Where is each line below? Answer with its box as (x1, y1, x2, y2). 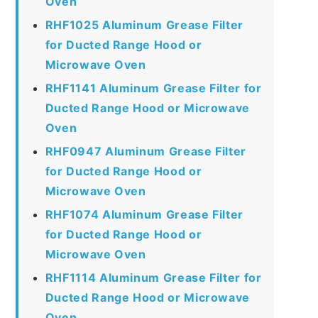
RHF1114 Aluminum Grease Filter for (45, 270, 262, 285)
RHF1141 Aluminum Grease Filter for (45, 80, 262, 95)
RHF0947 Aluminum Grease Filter (45, 143, 246, 158)
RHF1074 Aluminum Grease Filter (45, 207, 243, 221)
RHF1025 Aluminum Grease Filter (45, 17, 243, 32)
